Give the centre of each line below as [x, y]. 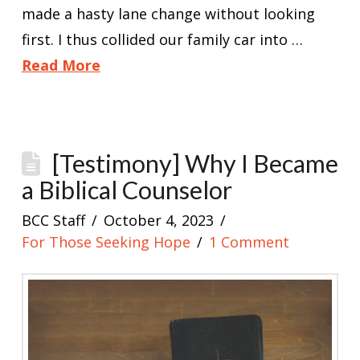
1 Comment [250, 241]
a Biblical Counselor [127, 190]
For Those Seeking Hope [106, 241]
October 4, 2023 [159, 220]
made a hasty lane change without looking [168, 13]
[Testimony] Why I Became [196, 163]
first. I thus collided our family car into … [162, 39]
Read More [61, 65]
